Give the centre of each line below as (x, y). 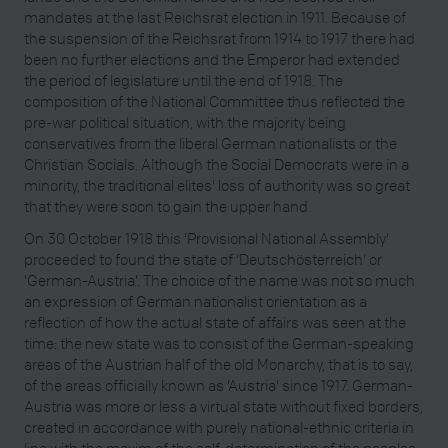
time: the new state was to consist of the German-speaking (219, 343)
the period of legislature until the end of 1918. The (183, 80)
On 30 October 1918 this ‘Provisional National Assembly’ (206, 238)
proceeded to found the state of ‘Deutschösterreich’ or (203, 259)
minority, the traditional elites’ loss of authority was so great (217, 185)
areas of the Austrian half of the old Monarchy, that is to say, (218, 364)
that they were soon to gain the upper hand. (167, 206)
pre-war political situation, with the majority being (185, 122)
